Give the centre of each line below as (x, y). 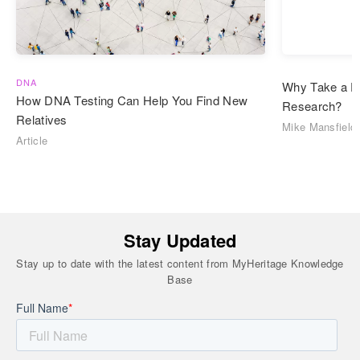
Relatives (42, 120)
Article (32, 141)
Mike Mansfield (319, 127)
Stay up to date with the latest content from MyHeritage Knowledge (180, 264)
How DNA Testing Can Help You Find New (132, 100)
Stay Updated (180, 241)
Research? (312, 106)
